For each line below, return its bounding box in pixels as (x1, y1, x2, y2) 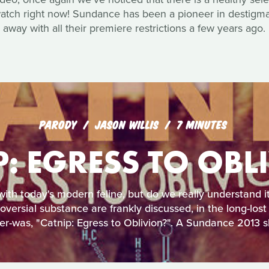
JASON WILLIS (94, 117, 162, 130)
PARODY (38, 117, 77, 130)
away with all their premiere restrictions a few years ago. (3, 22, 266, 35)
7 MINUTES (176, 117, 227, 130)
